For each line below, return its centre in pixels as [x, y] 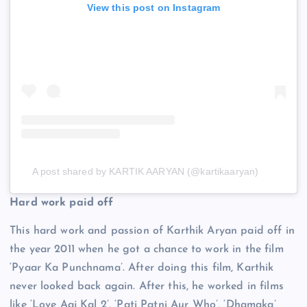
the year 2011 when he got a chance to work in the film [147, 249]
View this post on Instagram [153, 7]
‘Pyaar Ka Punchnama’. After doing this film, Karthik [142, 268]
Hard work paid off [62, 202]
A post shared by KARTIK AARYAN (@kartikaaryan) [145, 171]
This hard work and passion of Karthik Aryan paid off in [152, 231]
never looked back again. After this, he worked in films [147, 286]
